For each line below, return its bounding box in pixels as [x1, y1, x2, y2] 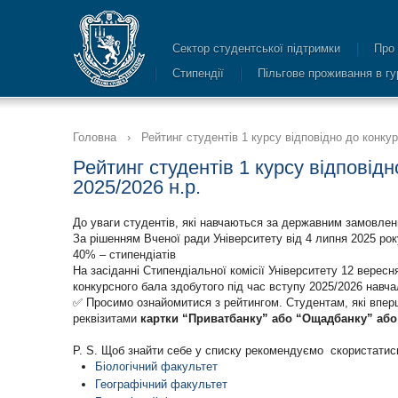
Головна [73, 131, 116, 144]
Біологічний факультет [95, 360, 218, 373]
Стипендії [172, 67, 224, 80]
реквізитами [73, 312, 140, 325]
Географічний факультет [95, 378, 227, 391]
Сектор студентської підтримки [172, 42, 340, 55]
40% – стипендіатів [73, 248, 176, 261]
